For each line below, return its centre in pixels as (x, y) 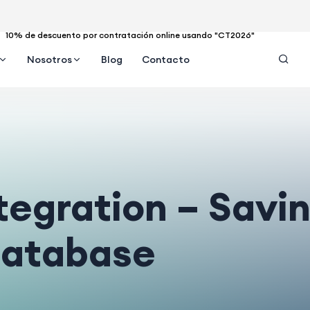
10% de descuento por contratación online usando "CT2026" (129, 35)
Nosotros (49, 60)
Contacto (165, 60)
